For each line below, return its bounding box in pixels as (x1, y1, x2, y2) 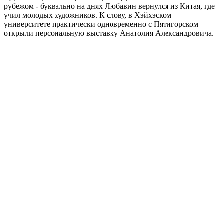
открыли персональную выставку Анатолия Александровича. (4, 28, 214, 37)
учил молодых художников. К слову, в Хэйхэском (4, 10, 171, 19)
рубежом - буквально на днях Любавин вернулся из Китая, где (4, 1, 215, 10)
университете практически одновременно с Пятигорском (4, 19, 198, 28)
